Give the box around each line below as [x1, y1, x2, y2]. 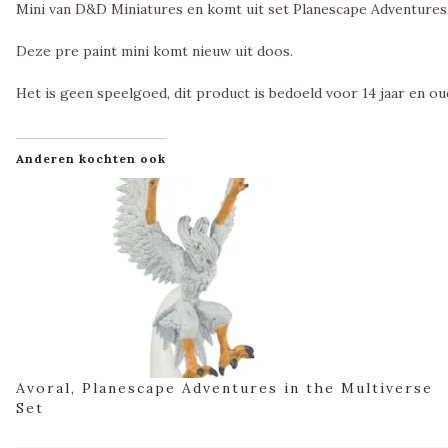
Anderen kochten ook [16, 151, 166, 167]
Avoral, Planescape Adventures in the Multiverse [16, 379, 433, 398]
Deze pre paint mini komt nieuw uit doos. [16, 42, 293, 61]
